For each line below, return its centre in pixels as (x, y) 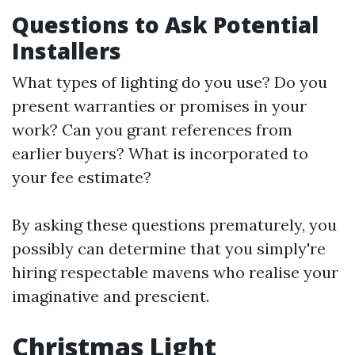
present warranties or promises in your (159, 106)
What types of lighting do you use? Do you (170, 82)
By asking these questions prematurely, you (174, 225)
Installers (67, 51)
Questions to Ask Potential (165, 25)
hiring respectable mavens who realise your (175, 272)
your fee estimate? (82, 177)
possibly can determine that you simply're (169, 248)
